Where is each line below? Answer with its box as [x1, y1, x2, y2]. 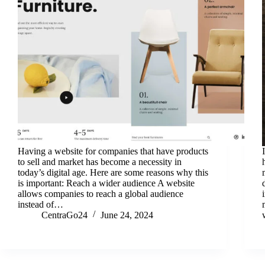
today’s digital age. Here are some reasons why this [18, 167, 208, 177]
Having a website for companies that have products [18, 146, 208, 156]
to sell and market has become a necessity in [18, 156, 182, 167]
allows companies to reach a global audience [18, 188, 183, 199]
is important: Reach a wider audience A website [18, 177, 195, 188]
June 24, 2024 [101, 209, 153, 220]
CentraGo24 [41, 209, 88, 220]
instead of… [18, 199, 63, 209]
